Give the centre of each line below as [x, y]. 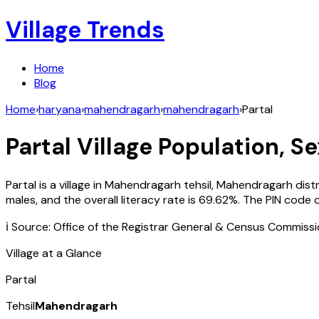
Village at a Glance [54, 253]
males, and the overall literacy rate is [101, 199]
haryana [60, 109]
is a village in [70, 184]
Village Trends [85, 30]
